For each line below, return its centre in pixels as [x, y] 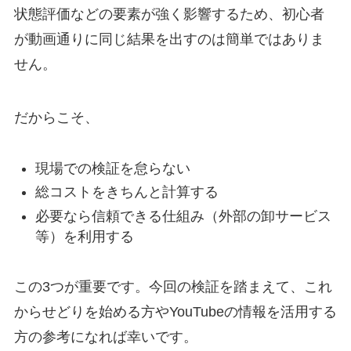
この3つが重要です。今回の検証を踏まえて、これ [173, 287]
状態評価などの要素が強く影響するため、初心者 [169, 14]
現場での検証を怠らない [112, 168]
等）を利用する [84, 236]
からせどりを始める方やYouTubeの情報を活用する [175, 312]
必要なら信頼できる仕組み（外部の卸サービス [183, 216]
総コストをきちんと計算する [127, 192]
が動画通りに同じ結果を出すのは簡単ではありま [169, 39]
